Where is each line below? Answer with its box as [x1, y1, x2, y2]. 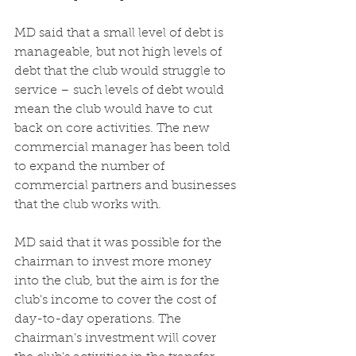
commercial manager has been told [14, 141, 234, 154]
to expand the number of [14, 160, 168, 173]
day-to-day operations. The [14, 312, 184, 326]
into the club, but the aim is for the [14, 274, 222, 288]
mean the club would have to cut [14, 103, 215, 116]
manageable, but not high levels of [14, 45, 225, 59]
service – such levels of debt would [14, 83, 227, 97]
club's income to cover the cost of [14, 293, 219, 307]
